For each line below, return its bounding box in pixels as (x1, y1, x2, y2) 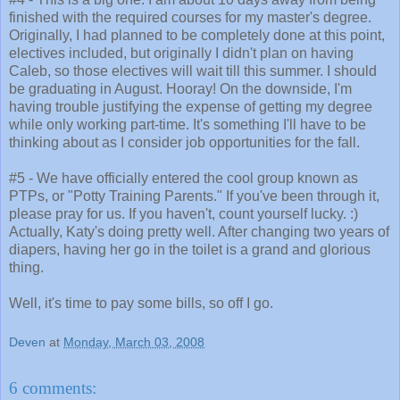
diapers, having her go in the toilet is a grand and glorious (9, 242, 371, 258)
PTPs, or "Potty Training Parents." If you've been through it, (9, 188, 379, 204)
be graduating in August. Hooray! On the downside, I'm (9, 81, 352, 97)
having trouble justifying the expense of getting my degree (9, 99, 372, 115)
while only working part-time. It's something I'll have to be (9, 117, 366, 133)
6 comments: (9, 378, 96, 397)
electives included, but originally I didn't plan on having (9, 46, 354, 62)
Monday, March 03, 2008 (63, 334, 204, 349)
